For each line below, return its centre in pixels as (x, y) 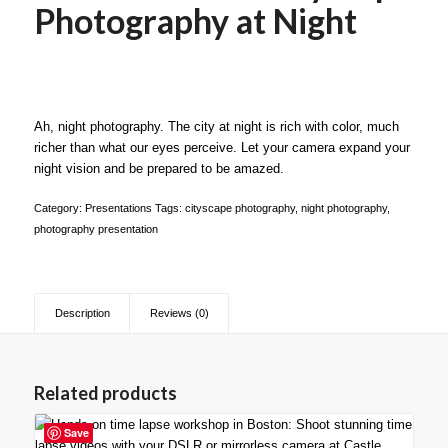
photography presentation (95, 228)
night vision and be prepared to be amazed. (158, 168)
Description (82, 312)
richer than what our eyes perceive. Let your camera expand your (221, 147)
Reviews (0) (179, 312)
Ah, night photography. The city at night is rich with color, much (216, 126)
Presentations (118, 207)
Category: (59, 207)
